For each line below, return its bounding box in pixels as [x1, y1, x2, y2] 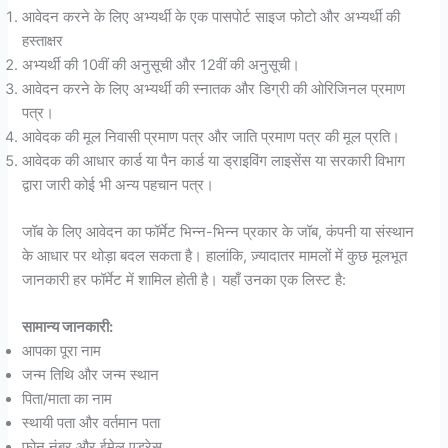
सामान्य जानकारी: [22, 318, 114, 337]
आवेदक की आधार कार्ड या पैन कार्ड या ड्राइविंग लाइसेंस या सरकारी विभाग [22, 151, 406, 170]
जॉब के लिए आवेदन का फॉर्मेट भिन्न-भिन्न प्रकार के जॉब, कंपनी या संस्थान [22, 223, 415, 242]
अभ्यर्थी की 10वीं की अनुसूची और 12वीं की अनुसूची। [22, 55, 301, 74]
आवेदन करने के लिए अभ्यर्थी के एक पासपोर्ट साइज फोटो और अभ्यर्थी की [22, 7, 401, 26]
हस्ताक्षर [22, 31, 64, 50]
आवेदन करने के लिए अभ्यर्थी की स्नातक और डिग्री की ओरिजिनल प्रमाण [22, 79, 406, 98]
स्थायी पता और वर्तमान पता [22, 414, 161, 433]
